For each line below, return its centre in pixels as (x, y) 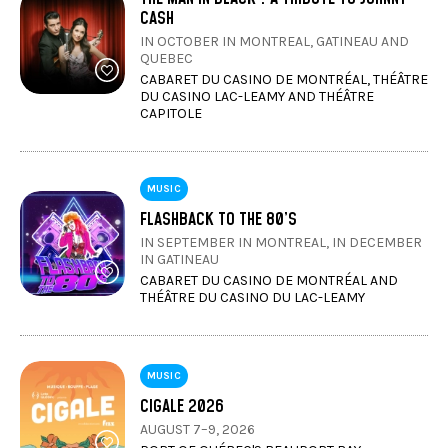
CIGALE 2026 (182, 406)
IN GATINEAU (179, 259)
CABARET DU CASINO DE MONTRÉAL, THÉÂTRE (284, 79)
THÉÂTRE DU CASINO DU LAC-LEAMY (252, 297)
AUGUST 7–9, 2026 (197, 429)
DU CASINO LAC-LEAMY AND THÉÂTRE (257, 96)
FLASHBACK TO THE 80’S (218, 219)
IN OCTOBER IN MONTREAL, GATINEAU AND (274, 41)
